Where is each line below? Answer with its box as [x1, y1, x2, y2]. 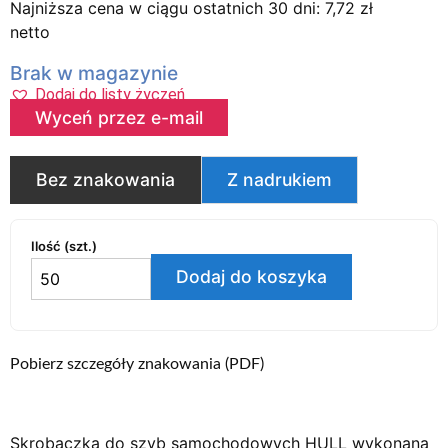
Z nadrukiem [227, 169, 332, 191]
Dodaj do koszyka [176, 266, 327, 288]
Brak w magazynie [10, 60, 178, 85]
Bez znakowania [36, 169, 175, 191]
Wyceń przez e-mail [35, 107, 203, 129]
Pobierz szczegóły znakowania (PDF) [10, 356, 264, 373]
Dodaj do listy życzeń [35, 85, 185, 105]
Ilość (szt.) [31, 238, 97, 255]
